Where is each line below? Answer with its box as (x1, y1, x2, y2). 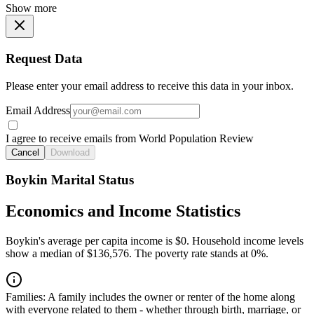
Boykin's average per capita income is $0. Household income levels (6, 235, 303, 247)
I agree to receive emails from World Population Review (6, 132, 254, 144)
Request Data (6, 51, 83, 67)
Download (50, 146, 90, 158)
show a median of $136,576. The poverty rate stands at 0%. (6, 247, 268, 260)
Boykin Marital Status (6, 172, 134, 188)
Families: (6, 291, 46, 303)
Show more (6, 2, 57, 15)
